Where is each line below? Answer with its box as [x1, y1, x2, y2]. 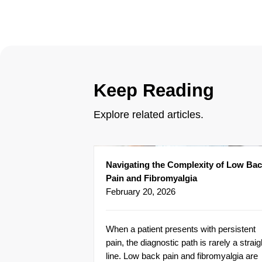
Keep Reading [94, 80, 214, 101]
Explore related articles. [94, 109, 204, 121]
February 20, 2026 [106, 187, 175, 197]
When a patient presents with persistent [106, 224, 256, 235]
